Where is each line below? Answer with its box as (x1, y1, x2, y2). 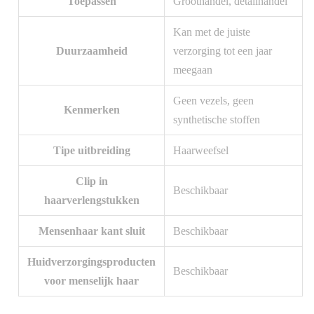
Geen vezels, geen (173, 94, 254, 107)
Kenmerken (63, 103, 120, 116)
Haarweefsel (173, 144, 228, 156)
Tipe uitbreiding (53, 144, 130, 156)
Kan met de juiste (173, 25, 250, 38)
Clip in (75, 175, 108, 187)
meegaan (173, 63, 212, 76)
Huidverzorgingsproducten (27, 255, 156, 268)
